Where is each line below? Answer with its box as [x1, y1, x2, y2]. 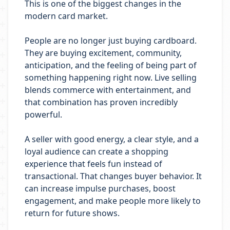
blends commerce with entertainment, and [25, 84, 191, 95]
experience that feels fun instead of [25, 158, 162, 169]
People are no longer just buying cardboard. [25, 35, 197, 46]
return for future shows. [25, 207, 120, 219]
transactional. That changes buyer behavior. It [25, 170, 202, 182]
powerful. [25, 109, 62, 120]
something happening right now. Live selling [25, 72, 197, 83]
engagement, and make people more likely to [25, 195, 201, 206]
